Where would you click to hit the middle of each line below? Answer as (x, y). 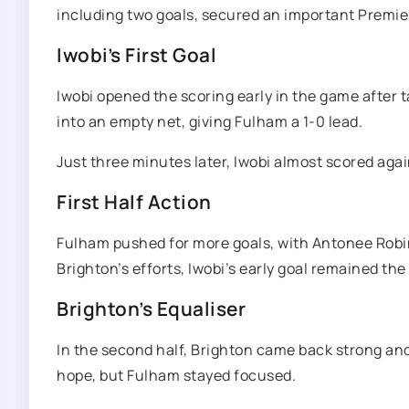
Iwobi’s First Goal (136, 55)
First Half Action (134, 202)
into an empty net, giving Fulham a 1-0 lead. (210, 121)
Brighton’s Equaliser (151, 309)
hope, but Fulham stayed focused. (176, 375)
